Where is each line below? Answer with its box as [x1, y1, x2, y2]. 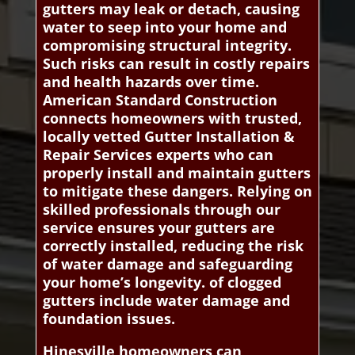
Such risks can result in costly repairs [42, 53, 310, 73]
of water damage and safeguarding [42, 254, 292, 273]
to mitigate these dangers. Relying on [42, 181, 312, 200]
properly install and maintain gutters [42, 162, 311, 182]
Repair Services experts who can [42, 144, 273, 164]
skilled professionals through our [42, 199, 281, 219]
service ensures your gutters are [42, 217, 275, 237]
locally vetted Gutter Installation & [42, 126, 295, 146]
